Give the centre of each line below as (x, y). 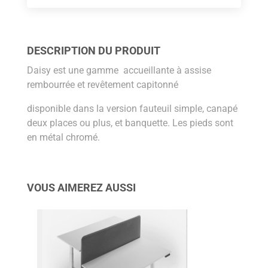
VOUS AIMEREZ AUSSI (81, 188)
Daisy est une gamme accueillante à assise (119, 71)
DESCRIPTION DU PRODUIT (93, 51)
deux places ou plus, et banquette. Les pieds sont (130, 123)
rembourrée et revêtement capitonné (102, 85)
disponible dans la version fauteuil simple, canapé (132, 109)
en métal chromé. (63, 138)
